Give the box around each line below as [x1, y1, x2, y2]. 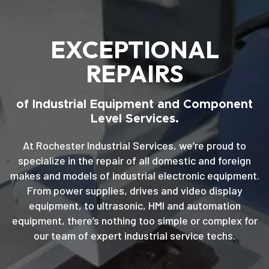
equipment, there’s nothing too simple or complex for [11, 214, 258, 228]
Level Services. [90, 113, 179, 125]
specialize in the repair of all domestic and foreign [18, 154, 251, 168]
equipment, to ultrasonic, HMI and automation [28, 199, 241, 213]
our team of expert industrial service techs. [34, 229, 235, 243]
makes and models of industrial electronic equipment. [10, 169, 259, 183]
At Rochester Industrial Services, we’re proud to [23, 139, 246, 153]
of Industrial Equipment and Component [16, 98, 253, 111]
